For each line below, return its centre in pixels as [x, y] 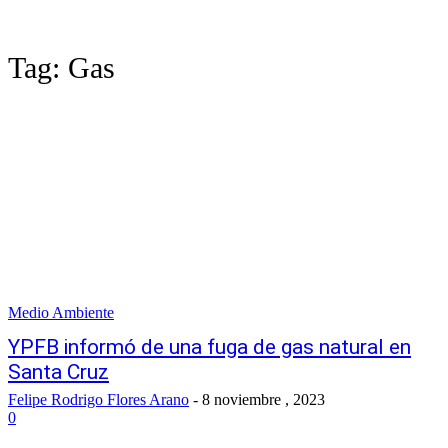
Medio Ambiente [61, 312]
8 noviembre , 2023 [263, 399]
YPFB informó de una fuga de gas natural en [209, 347]
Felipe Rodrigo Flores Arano [98, 399]
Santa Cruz [58, 372]
